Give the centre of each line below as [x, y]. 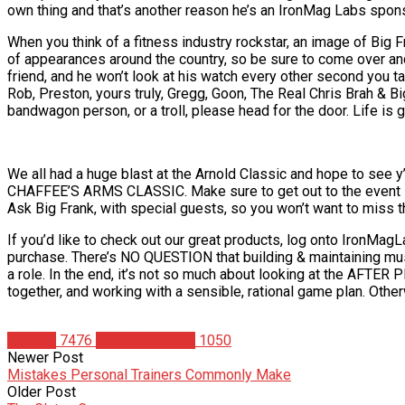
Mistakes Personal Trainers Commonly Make [149, 375]
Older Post [42, 392]
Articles [32, 341]
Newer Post [45, 358]
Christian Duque [146, 341]
